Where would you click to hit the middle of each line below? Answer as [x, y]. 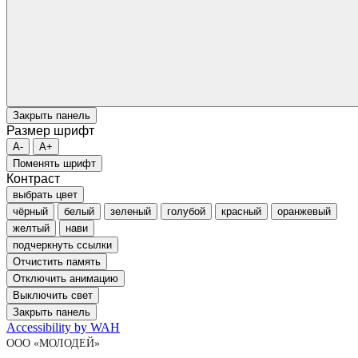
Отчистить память [57, 262]
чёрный [30, 212]
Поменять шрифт [54, 164]
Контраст [33, 179]
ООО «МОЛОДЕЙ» [53, 344]
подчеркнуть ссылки [62, 245]
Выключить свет [53, 296]
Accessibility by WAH [63, 328]
